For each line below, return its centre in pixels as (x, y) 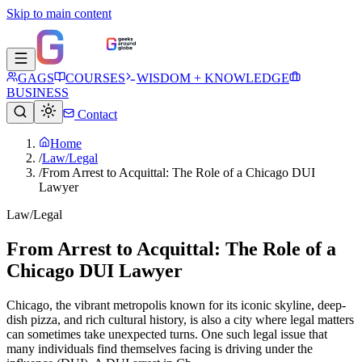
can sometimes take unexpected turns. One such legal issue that (167, 334)
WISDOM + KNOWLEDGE (213, 78)
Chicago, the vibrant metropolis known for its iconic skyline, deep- (176, 305)
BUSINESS (38, 93)
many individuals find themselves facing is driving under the (160, 348)
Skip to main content (59, 13)
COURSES (95, 78)
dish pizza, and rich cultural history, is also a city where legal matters (180, 319)
